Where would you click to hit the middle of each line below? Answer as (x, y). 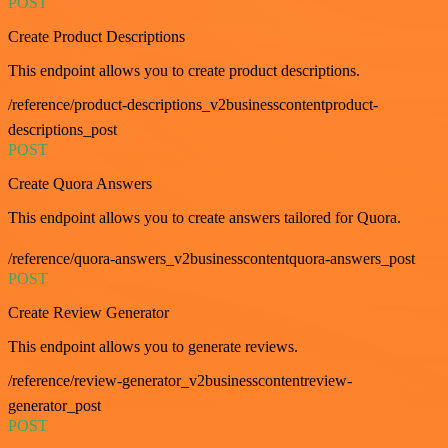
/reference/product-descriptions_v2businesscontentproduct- (193, 105)
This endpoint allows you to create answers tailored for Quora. (204, 218)
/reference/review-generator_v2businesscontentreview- (180, 381)
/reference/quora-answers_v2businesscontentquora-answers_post (211, 259)
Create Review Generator (88, 313)
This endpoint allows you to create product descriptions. (184, 71)
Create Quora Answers (80, 184)
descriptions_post (62, 130)
